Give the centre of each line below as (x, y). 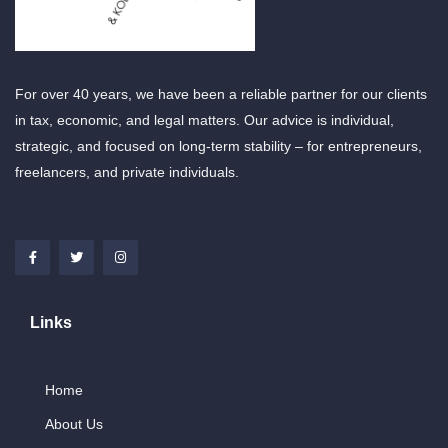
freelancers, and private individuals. (127, 171)
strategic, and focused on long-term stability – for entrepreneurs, (218, 145)
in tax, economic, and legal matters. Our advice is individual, (204, 119)
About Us (74, 423)
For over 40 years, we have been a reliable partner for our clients (221, 93)
